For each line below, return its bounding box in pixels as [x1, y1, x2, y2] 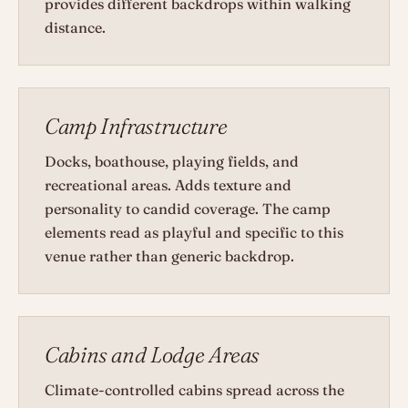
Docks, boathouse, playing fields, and [45, 152, 299, 171]
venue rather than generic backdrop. [45, 247, 294, 266]
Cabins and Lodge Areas [45, 342, 260, 369]
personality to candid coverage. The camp [45, 199, 331, 219]
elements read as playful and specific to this [45, 223, 343, 242]
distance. [45, 18, 106, 37]
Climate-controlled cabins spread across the [45, 381, 344, 400]
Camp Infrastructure [45, 113, 228, 140]
